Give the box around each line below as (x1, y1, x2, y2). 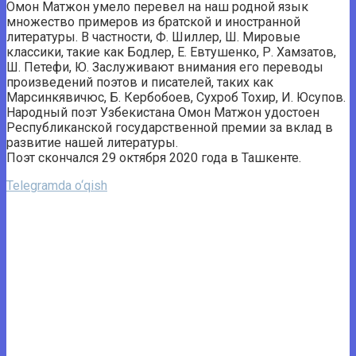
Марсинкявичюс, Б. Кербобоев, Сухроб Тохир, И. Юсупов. (6, 89, 346, 105)
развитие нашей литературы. (6, 134, 178, 150)
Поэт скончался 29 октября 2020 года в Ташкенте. (6, 149, 301, 165)
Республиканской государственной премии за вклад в (6, 119, 333, 135)
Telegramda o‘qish (6, 177, 107, 193)
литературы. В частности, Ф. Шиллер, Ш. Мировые (6, 29, 300, 44)
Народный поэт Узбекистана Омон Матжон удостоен (6, 104, 319, 120)
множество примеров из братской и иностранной (6, 14, 300, 29)
